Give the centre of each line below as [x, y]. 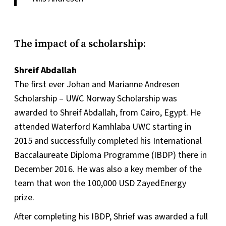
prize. [25, 197]
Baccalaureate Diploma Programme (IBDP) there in [110, 155]
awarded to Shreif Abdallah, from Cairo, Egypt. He [107, 112]
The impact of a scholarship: [81, 43]
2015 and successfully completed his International [108, 141]
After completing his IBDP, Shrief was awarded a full [111, 216]
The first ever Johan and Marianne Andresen [97, 84]
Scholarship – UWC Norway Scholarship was [96, 98]
